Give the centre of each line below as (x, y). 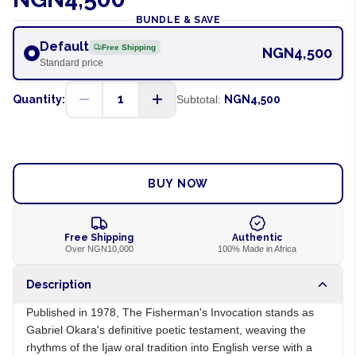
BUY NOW (178, 184)
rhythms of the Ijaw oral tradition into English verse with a (169, 347)
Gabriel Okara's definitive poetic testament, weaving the (166, 330)
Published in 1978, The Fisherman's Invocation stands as (170, 312)
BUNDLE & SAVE (178, 20)
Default (64, 46)
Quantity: (39, 99)
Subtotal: (199, 99)
